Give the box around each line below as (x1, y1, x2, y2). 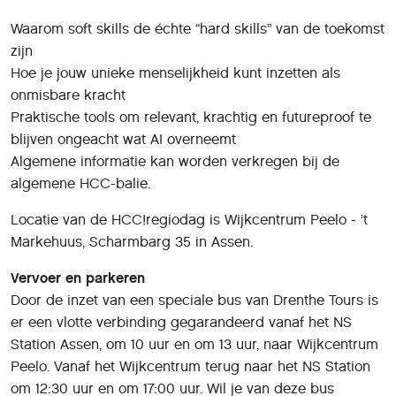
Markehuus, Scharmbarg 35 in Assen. (11, 232, 253, 250)
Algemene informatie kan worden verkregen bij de (11, 152, 339, 170)
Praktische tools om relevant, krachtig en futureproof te (11, 108, 371, 126)
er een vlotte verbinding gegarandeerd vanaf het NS (11, 313, 352, 331)
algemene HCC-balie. (11, 174, 150, 192)
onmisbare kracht (11, 86, 126, 103)
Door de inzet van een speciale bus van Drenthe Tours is (11, 291, 378, 308)
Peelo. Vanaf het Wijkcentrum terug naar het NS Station (11, 357, 370, 375)
